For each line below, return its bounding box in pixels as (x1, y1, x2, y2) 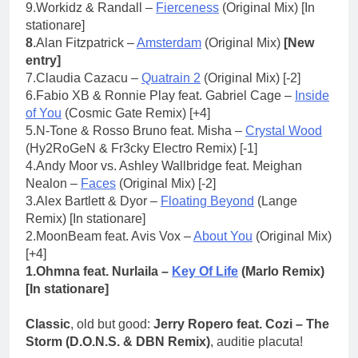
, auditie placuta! (210, 334, 303, 348)
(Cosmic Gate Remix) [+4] (62, 105, 210, 120)
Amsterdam (137, 35, 201, 50)
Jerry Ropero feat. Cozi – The (153, 316, 329, 331)
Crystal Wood (245, 123, 322, 137)
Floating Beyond (161, 193, 254, 208)
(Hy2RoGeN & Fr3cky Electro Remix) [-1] (26, 141, 257, 155)
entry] (26, 53, 61, 67)
